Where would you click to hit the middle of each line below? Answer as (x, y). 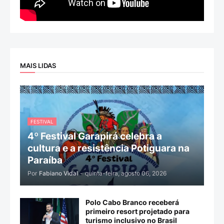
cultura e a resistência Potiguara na (108, 148)
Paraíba (45, 160)
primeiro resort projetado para (137, 211)
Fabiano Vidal (58, 173)
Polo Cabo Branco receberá (132, 202)
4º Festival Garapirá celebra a (95, 136)
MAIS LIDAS (38, 65)
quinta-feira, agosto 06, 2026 (126, 173)
